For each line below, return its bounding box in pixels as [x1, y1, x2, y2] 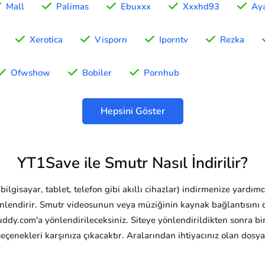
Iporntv [159, 34, 188, 46]
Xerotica [30, 34, 63, 46]
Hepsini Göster [100, 105, 165, 118]
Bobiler [82, 67, 112, 79]
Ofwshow [11, 67, 50, 79]
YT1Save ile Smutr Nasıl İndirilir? [17, 153, 248, 174]
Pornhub [144, 67, 179, 79]
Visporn [95, 34, 127, 46]
